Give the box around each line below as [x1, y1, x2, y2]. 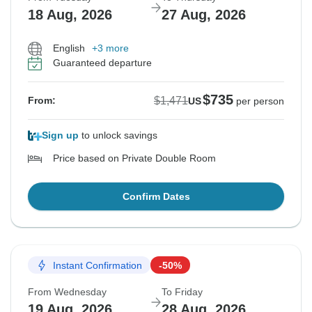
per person [236, 95, 284, 107]
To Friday [162, 286, 203, 298]
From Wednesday [28, 286, 107, 298]
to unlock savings [79, 130, 157, 141]
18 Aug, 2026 [28, 7, 112, 23]
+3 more [92, 42, 129, 54]
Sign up [42, 130, 79, 141]
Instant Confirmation [53, 259, 142, 271]
